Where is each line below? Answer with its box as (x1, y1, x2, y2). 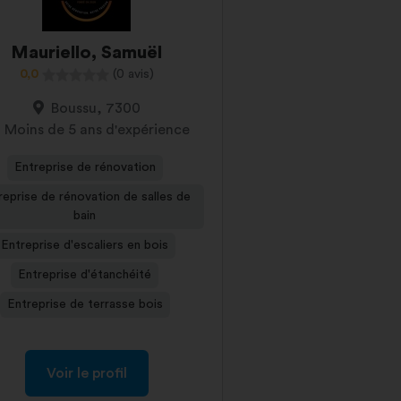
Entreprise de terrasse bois (6, 298, 163, 311)
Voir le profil (46, 366, 127, 380)
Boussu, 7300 (50, 101, 141, 115)
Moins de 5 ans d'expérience (4, 123, 191, 137)
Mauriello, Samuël (11, 44, 163, 62)
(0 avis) (112, 68, 154, 81)
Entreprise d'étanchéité (18, 269, 152, 281)
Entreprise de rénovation (13, 161, 156, 174)
